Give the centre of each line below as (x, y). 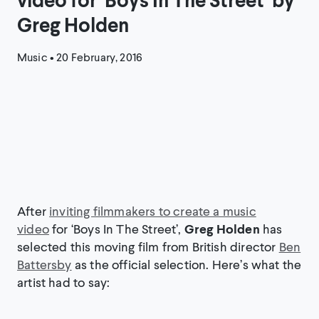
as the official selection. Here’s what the (187, 265)
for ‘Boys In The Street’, (116, 229)
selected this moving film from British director (148, 247)
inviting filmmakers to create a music (153, 211)
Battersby (45, 265)
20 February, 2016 (100, 57)
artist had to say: (64, 282)
